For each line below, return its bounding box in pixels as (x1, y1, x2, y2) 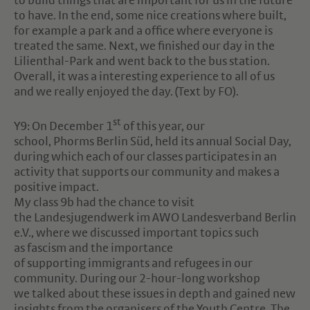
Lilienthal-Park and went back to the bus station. (14, 55, 270, 68)
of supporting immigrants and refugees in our (14, 257, 253, 270)
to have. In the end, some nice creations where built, (14, 10, 286, 22)
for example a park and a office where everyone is (14, 25, 273, 37)
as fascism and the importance (14, 242, 173, 255)
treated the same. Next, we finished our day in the (14, 40, 275, 53)
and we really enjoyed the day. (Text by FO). (14, 86, 239, 98)
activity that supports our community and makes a (14, 166, 280, 179)
